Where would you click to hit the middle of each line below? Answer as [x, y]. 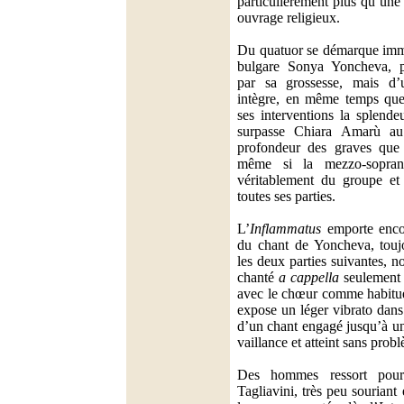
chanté [258, 277]
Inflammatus [285, 229]
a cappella [309, 277]
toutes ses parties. [286, 196]
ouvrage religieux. [289, 18]
